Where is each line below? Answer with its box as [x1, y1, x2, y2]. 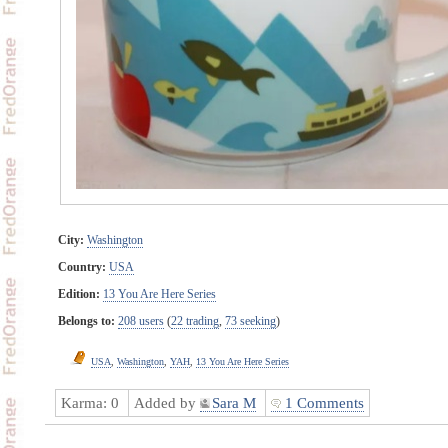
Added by [133, 394, 200, 411]
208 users [117, 313, 164, 328]
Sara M [211, 394, 256, 411]
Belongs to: [57, 313, 115, 328]
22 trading [170, 313, 219, 328]
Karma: [60, 394, 111, 411]
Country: [57, 259, 106, 274]
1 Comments [280, 394, 364, 411]
